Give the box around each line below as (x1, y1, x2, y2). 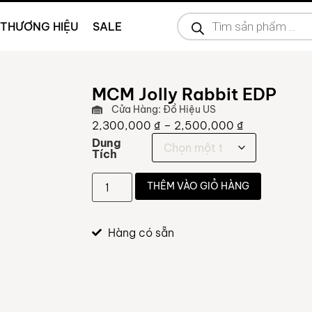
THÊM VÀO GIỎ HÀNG (147, 179, 250, 192)
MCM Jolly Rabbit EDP (92, 84, 277, 104)
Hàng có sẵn (107, 225, 174, 240)
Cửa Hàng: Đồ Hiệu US (111, 103, 217, 116)
